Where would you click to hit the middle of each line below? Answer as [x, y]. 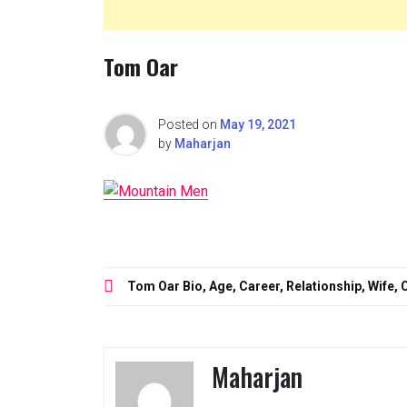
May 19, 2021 [258, 124]
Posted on [189, 124]
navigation [147, 314]
